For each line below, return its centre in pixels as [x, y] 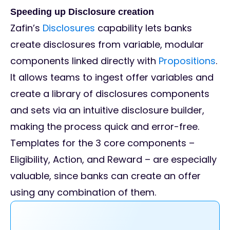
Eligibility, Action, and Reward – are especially [113, 160]
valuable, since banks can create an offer [106, 176]
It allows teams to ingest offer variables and [112, 78]
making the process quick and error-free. [105, 127]
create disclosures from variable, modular [107, 45]
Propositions [187, 61]
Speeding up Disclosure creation [83, 12]
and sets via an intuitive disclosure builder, [107, 110]
